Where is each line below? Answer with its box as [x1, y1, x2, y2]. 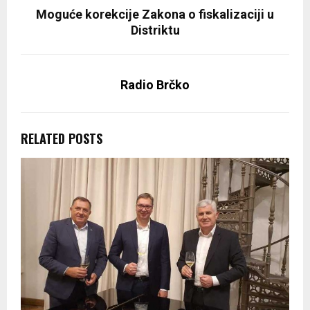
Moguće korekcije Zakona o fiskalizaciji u [36, 7, 274, 22]
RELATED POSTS [21, 129, 102, 148]
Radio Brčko [120, 77, 190, 93]
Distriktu [130, 23, 180, 38]
